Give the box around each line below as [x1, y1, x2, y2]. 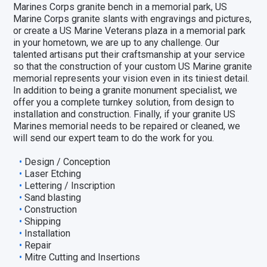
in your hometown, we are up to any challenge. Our [13, 37, 220, 48]
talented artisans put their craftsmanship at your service [13, 49, 246, 60]
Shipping [24, 216, 61, 227]
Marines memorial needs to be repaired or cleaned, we [13, 120, 241, 132]
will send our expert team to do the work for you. [13, 132, 215, 144]
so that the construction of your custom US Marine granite [13, 61, 253, 72]
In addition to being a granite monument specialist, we [13, 85, 238, 96]
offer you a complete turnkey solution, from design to [13, 97, 235, 108]
